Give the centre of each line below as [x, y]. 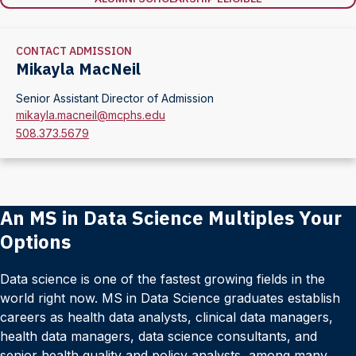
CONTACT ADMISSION [74, 51]
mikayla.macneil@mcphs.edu [91, 115]
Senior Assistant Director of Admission [115, 98]
